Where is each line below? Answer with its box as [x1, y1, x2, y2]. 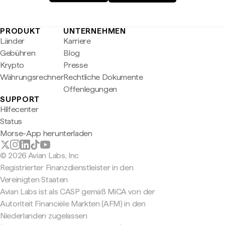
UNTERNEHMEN [63, 26, 127, 36]
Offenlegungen [63, 84, 118, 94]
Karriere [63, 36, 91, 46]
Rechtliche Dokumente [63, 72, 143, 82]
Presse [63, 60, 88, 70]
